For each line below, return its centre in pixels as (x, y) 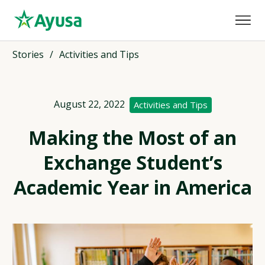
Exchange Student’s (132, 162)
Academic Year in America (132, 187)
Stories (28, 54)
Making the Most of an (132, 137)
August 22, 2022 (89, 104)
